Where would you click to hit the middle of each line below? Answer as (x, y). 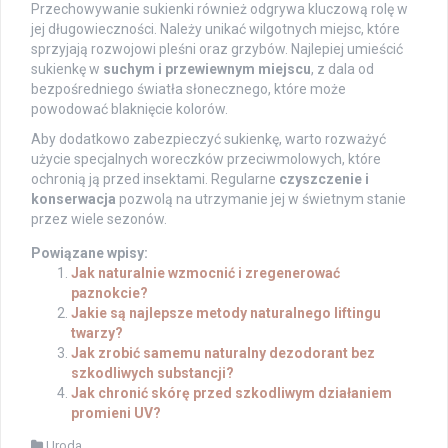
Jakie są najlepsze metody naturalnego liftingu (226, 312)
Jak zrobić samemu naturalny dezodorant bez (223, 352)
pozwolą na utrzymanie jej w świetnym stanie (261, 198)
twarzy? (97, 332)
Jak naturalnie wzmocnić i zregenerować (205, 272)
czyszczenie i (324, 178)
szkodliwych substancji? (152, 372)
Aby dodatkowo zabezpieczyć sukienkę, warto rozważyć (208, 138)
